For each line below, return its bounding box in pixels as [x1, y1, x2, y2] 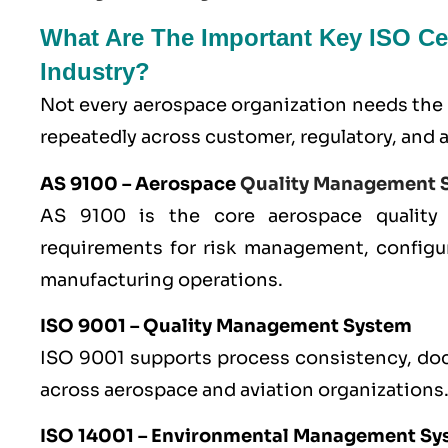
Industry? [40, 58, 150, 86]
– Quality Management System [126, 315, 412, 338]
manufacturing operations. [40, 268, 283, 291]
